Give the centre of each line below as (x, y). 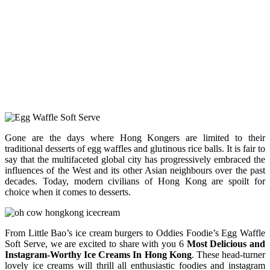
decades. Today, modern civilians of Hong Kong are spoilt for (135, 181)
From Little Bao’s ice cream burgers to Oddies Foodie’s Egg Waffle (135, 233)
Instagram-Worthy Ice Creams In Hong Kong (98, 254)
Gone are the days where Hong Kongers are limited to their (135, 137)
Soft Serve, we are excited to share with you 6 (94, 243)
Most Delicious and (224, 243)
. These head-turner (228, 254)
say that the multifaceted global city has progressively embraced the (135, 159)
